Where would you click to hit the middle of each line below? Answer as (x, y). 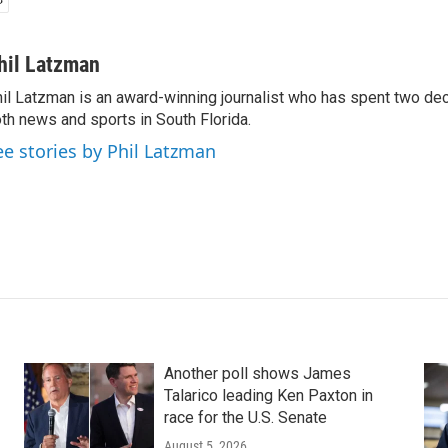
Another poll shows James (257, 373)
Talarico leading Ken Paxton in (268, 395)
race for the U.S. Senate (245, 417)
